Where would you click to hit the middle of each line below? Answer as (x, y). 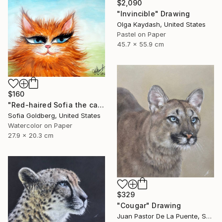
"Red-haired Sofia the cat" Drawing (101, 105)
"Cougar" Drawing (149, 206)
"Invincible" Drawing (154, 13)
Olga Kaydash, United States (161, 24)
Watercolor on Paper (40, 126)
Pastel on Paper (141, 34)
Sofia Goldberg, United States (54, 116)
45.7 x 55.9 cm (140, 44)
